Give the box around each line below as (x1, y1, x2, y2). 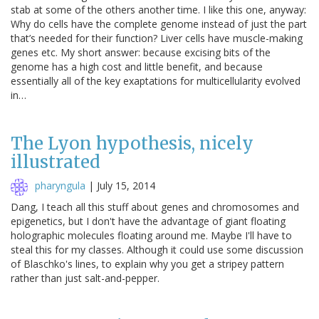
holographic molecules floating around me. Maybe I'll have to (11, 228, 292, 242)
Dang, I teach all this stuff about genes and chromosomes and (11, 199, 299, 214)
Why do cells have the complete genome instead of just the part (11, 16, 307, 31)
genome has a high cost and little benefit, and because (11, 59, 263, 73)
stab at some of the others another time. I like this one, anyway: (11, 2, 306, 16)
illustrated (11, 150, 100, 173)
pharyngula (35, 178, 85, 192)
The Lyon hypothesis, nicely (11, 132, 253, 155)
